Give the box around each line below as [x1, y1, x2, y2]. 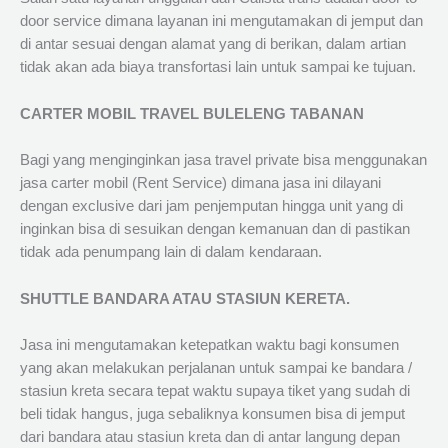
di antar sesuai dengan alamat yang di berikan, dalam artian [20, 36, 406, 53]
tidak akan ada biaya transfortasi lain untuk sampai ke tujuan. [20, 59, 416, 76]
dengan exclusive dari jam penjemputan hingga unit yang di [20, 198, 403, 215]
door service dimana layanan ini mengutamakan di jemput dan [20, 13, 423, 30]
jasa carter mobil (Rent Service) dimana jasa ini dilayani [20, 175, 381, 192]
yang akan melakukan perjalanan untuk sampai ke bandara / [20, 359, 412, 376]
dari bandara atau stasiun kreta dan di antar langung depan [20, 428, 400, 445]
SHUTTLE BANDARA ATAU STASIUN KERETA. [20, 290, 350, 307]
